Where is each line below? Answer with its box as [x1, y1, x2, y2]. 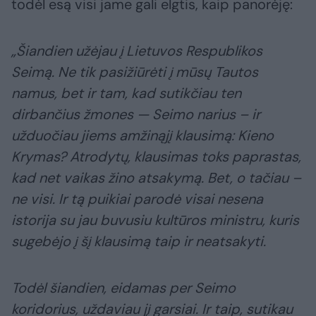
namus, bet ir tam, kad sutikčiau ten [11, 84, 241, 103]
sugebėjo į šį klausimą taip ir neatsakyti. [11, 232, 266, 251]
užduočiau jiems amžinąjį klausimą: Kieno [11, 126, 274, 145]
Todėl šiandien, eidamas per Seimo [11, 279, 236, 298]
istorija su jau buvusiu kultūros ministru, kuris [11, 211, 299, 230]
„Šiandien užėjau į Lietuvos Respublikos [11, 42, 262, 61]
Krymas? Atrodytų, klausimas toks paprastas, [11, 147, 301, 166]
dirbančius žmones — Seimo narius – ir [11, 105, 260, 124]
